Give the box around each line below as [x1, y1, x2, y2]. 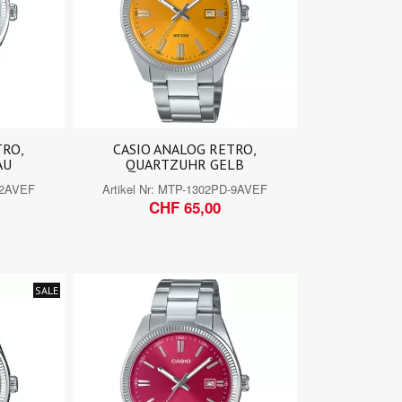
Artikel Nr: [102, 179, 159, 197]
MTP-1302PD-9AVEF [158, 179, 268, 197]
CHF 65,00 [149, 196, 222, 218]
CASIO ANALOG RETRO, [113, 139, 258, 158]
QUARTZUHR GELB [126, 154, 245, 173]
